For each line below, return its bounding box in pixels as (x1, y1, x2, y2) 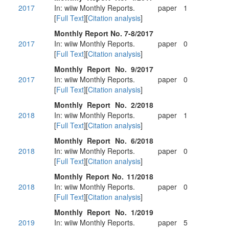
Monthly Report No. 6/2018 (54, 135, 153, 146)
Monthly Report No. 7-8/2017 (54, 28, 153, 38)
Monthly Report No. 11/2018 (54, 171, 153, 181)
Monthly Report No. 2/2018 (54, 100, 153, 110)
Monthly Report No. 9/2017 (54, 64, 153, 74)
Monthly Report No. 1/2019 (54, 207, 153, 217)
